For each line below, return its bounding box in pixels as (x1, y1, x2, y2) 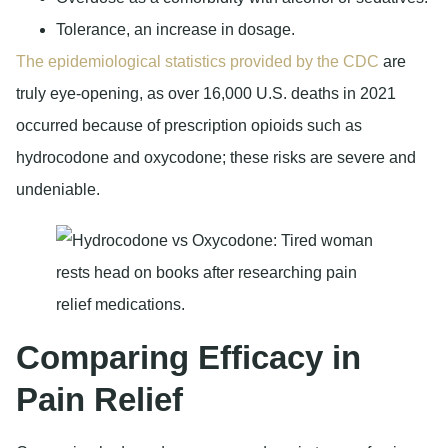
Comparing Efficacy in (16, 339, 361, 377)
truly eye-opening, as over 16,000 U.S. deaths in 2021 (16, 84, 396, 102)
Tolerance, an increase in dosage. (56, 20, 295, 38)
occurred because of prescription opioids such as (16, 116, 362, 134)
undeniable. (16, 180, 100, 198)
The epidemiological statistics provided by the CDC (16, 52, 379, 70)
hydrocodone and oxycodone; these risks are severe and (16, 148, 416, 166)
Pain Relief (16, 381, 183, 419)
